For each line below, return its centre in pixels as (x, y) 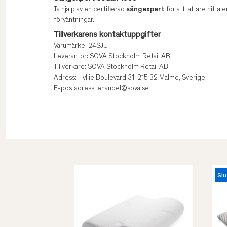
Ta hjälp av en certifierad (90, 10)
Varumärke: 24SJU (81, 46)
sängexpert (145, 10)
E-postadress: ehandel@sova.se (101, 89)
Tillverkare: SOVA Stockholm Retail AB (111, 68)
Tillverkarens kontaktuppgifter (107, 35)
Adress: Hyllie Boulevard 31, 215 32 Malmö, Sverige (129, 78)
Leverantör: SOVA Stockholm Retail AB (112, 57)
